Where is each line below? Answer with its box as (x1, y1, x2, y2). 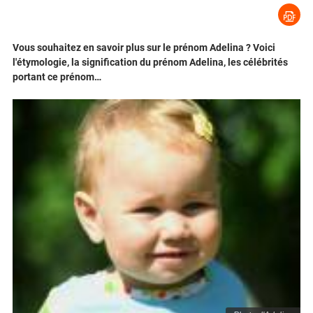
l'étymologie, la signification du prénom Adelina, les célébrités (13, 57, 288, 68)
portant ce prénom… (13, 71, 101, 83)
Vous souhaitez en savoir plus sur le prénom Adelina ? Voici (13, 42, 275, 54)
